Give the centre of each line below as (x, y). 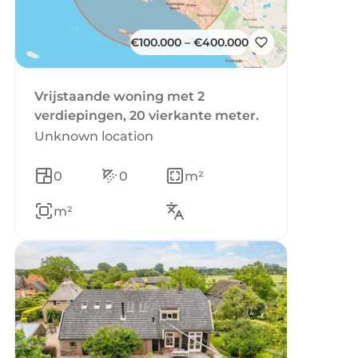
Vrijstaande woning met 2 (119, 96)
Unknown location (94, 136)
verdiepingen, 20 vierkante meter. (147, 115)
